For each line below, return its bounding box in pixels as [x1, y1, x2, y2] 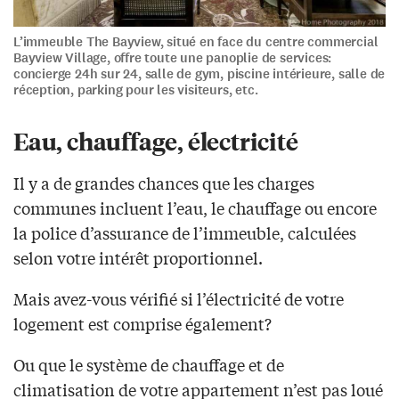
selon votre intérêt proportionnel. [13, 245, 263, 269]
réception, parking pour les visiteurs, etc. [13, 80, 258, 99]
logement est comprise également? [13, 311, 272, 335]
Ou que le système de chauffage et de [13, 352, 284, 376]
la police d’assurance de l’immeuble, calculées [13, 220, 356, 244]
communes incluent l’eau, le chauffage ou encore [13, 195, 377, 219]
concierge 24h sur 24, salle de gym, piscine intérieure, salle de [13, 64, 386, 83]
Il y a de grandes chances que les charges [13, 170, 314, 194]
